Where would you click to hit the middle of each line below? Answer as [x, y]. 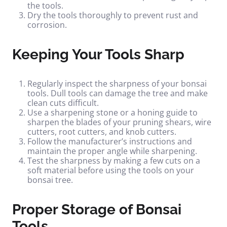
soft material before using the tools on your [111, 170]
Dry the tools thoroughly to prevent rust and [113, 15]
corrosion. [47, 25]
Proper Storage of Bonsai [97, 210]
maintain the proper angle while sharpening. [112, 151]
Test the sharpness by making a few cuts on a [114, 161]
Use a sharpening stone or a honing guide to [112, 112]
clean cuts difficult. [63, 103]
